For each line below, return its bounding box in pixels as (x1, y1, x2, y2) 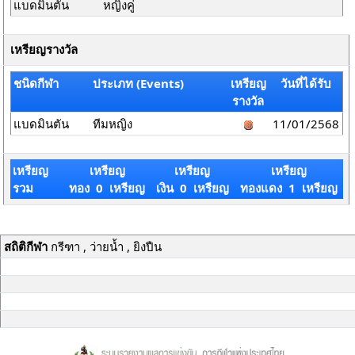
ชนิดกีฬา (13, 75, 59, 91)
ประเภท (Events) (93, 75, 185, 91)
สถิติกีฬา (3, 239, 48, 254)
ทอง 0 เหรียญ (69, 180, 145, 196)
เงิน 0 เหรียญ (155, 180, 229, 196)
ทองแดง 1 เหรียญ (239, 180, 338, 196)
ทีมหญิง (93, 116, 133, 132)
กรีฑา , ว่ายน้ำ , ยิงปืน (47, 239, 162, 254)
